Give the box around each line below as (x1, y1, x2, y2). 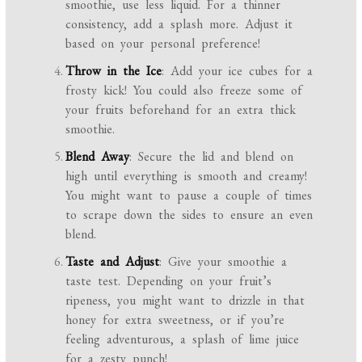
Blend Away (65, 148, 130, 166)
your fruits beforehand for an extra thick (65, 101, 297, 119)
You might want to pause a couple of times (65, 187, 313, 204)
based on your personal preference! (65, 35, 261, 53)
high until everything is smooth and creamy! (65, 167, 308, 185)
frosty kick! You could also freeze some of (65, 82, 303, 99)
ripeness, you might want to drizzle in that (65, 292, 305, 309)
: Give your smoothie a (159, 253, 288, 271)
